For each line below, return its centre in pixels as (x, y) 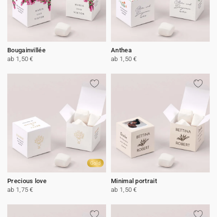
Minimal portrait (134, 181)
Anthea (121, 50)
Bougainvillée (26, 50)
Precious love (27, 181)
